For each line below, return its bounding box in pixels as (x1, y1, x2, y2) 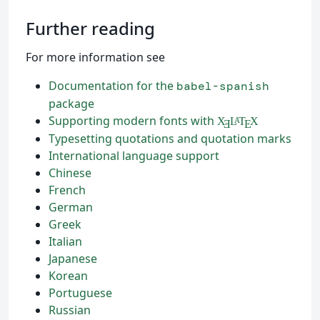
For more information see (26, 49, 165, 66)
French (49, 182, 86, 199)
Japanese (49, 251, 97, 267)
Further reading (26, 16, 155, 41)
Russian (49, 302, 91, 319)
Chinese (49, 165, 91, 181)
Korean (49, 268, 88, 284)
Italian (49, 234, 82, 250)
